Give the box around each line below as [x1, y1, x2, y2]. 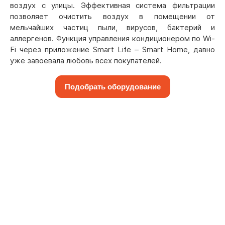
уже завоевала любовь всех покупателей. [10, 56, 162, 65]
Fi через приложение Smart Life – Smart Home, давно [10, 45, 215, 54]
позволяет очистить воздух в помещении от [10, 12, 215, 21]
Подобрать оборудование [64, 82, 161, 91]
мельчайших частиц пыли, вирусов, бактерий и [10, 23, 215, 32]
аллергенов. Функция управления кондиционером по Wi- [10, 34, 215, 43]
